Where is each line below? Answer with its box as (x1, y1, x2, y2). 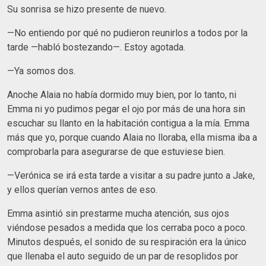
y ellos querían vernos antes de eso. (7, 183, 157, 195)
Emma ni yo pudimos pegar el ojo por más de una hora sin (7, 103, 245, 115)
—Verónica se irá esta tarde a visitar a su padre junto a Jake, (7, 169, 255, 181)
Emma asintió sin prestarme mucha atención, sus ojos (7, 207, 229, 219)
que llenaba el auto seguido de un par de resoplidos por (7, 250, 238, 262)
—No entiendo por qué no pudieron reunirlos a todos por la (7, 27, 248, 39)
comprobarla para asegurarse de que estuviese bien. (7, 145, 225, 157)
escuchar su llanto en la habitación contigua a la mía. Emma (7, 117, 249, 129)
